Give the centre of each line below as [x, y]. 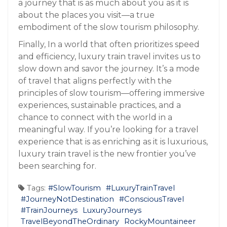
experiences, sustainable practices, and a [100, 105]
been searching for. [57, 166]
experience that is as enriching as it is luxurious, [113, 141]
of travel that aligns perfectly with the [95, 81]
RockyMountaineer [160, 221]
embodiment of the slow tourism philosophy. [109, 27]
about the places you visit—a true [86, 15]
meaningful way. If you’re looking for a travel [108, 129]
